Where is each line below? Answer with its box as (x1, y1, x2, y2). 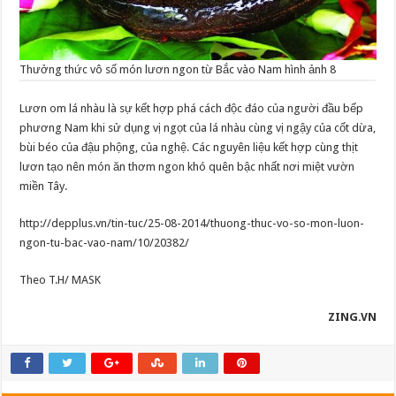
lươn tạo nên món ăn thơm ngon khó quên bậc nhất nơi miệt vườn (19, 159, 355, 173)
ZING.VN (327, 309, 377, 324)
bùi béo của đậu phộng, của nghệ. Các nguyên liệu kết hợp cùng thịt (19, 140, 359, 154)
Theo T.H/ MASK (19, 272, 102, 286)
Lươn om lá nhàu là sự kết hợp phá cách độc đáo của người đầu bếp (19, 101, 364, 115)
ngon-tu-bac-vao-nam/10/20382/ (19, 235, 190, 249)
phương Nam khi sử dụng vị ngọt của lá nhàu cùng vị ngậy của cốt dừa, (19, 120, 377, 134)
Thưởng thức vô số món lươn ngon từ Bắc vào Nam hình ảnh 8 (19, 63, 337, 77)
